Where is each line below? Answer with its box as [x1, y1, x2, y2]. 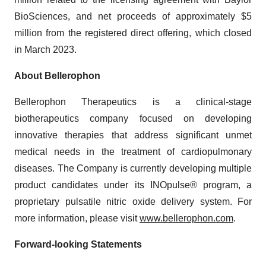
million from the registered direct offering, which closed [14, 28, 252, 38]
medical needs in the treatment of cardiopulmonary [14, 147, 252, 157]
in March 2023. [14, 45, 77, 55]
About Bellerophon [14, 71, 100, 81]
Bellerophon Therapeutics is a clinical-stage [14, 97, 252, 107]
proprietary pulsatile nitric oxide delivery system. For [14, 197, 252, 207]
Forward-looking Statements [14, 239, 142, 249]
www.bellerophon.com [140, 213, 233, 223]
